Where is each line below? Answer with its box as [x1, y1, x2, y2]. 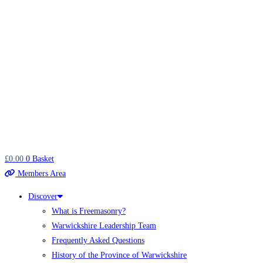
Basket [32, 154, 54, 163]
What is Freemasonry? [52, 207, 126, 215]
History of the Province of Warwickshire [52, 251, 187, 259]
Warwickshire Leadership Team [52, 221, 156, 230]
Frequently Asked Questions [52, 236, 144, 245]
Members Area [18, 169, 66, 178]
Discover [28, 192, 58, 201]
